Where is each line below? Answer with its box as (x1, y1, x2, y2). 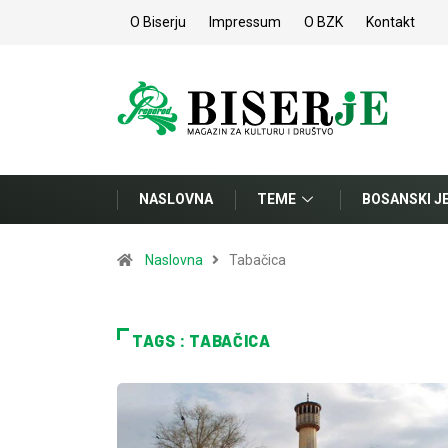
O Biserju (130, 14, 186, 30)
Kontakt (366, 14, 415, 30)
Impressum (209, 14, 281, 30)
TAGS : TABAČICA (132, 331, 271, 350)
